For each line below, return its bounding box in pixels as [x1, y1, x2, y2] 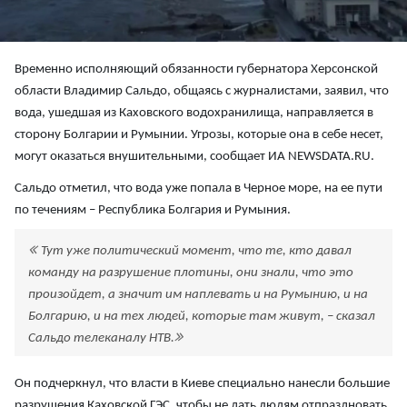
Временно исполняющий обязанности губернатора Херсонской [15, 63, 378, 77]
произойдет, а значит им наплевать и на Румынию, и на [28, 288, 368, 303]
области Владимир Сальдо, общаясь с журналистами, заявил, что [15, 84, 389, 99]
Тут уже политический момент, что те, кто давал [41, 244, 352, 259]
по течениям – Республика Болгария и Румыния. [15, 203, 291, 218]
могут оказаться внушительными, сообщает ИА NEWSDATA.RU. [15, 150, 374, 164]
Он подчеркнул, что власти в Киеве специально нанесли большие [15, 377, 390, 392]
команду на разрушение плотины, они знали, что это [28, 266, 353, 281]
